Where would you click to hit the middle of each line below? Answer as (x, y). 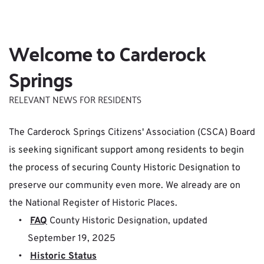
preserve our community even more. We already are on (125, 186)
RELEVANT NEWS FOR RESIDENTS (75, 99)
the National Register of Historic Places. (93, 204)
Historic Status (63, 257)
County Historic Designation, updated (127, 221)
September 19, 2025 (72, 239)
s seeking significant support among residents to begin (128, 151)
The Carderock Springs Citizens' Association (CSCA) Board (132, 133)
